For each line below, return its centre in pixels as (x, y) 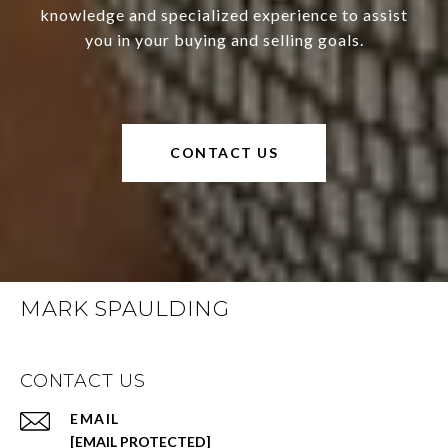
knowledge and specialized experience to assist (224, 15)
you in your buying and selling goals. (224, 40)
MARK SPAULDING (124, 309)
